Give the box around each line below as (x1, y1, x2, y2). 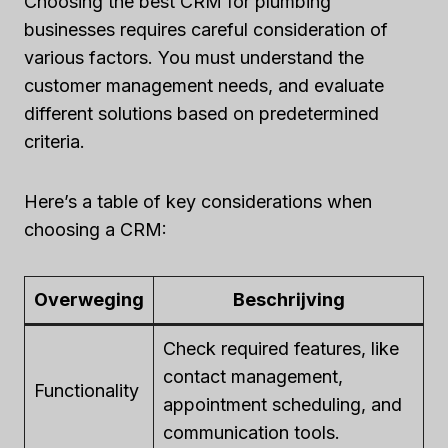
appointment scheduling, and (163, 394, 402, 415)
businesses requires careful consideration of (24, 19, 388, 40)
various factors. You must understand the (24, 47, 364, 68)
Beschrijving (232, 289, 345, 310)
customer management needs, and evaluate (24, 75, 384, 96)
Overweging (34, 289, 144, 310)
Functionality (34, 380, 139, 401)
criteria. (24, 131, 85, 152)
